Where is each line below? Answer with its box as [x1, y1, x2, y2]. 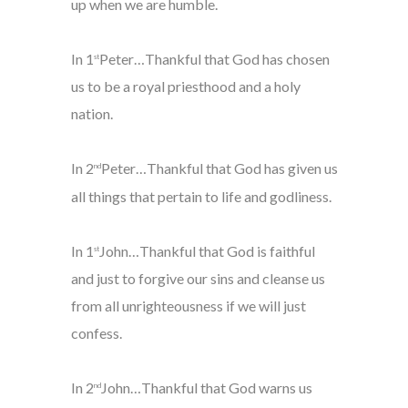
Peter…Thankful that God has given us [100, 159, 338, 178]
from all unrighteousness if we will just [70, 297, 306, 315]
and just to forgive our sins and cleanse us [70, 270, 325, 288]
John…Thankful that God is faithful [98, 242, 315, 260]
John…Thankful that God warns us [100, 379, 312, 397]
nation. [70, 105, 113, 123]
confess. [70, 324, 122, 342]
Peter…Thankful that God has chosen [98, 50, 330, 68]
